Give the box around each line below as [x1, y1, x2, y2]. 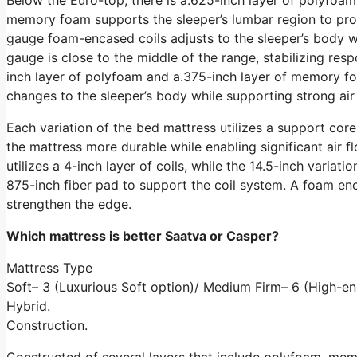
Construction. [6, 316, 88, 333]
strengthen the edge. [6, 195, 131, 212]
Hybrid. [6, 297, 50, 314]
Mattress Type [6, 259, 92, 276]
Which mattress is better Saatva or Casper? [6, 227, 279, 244]
